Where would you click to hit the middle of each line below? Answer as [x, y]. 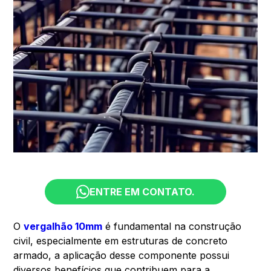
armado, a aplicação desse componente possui [122, 255]
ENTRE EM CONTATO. [142, 191]
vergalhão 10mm [63, 226]
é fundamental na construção [172, 226]
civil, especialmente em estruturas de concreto [121, 240]
